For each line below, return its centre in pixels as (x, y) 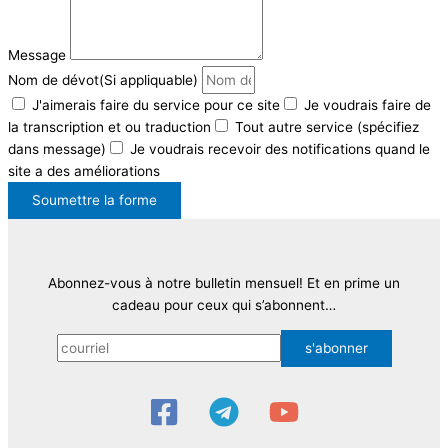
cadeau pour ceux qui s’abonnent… (224, 305)
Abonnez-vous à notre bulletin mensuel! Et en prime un (224, 283)
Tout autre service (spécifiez (327, 126)
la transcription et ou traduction (109, 126)
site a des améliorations (84, 170)
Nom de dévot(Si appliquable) (105, 79)
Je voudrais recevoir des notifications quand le (280, 148)
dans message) (57, 148)
